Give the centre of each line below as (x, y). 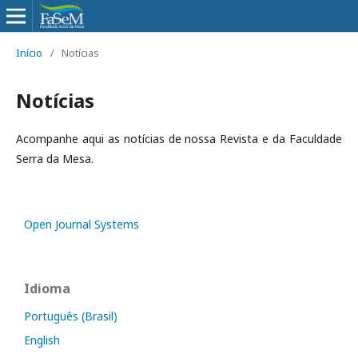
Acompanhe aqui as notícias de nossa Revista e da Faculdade (179, 139)
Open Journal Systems (82, 224)
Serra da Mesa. (55, 159)
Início (29, 53)
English (42, 340)
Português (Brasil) (71, 316)
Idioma (47, 288)
